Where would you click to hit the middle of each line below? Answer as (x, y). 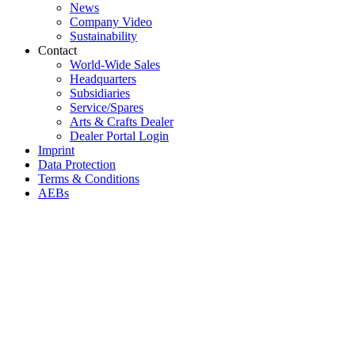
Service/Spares (107, 107)
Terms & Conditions (89, 178)
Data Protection (77, 164)
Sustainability (103, 36)
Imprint (56, 150)
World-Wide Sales (115, 64)
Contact (57, 50)
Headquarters (103, 78)
